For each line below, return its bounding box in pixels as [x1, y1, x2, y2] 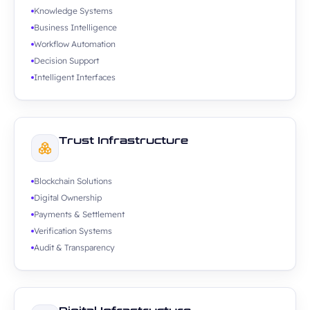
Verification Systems [34, 226, 112, 236]
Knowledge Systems [34, 6, 113, 16]
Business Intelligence [34, 22, 117, 33]
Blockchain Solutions [34, 176, 112, 186]
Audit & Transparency [34, 242, 115, 253]
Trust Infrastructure [59, 135, 188, 147]
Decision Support [34, 55, 99, 66]
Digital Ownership [34, 192, 102, 203]
